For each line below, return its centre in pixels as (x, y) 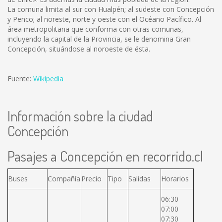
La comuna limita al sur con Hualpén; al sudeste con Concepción (111, 9)
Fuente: (20, 79)
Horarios (175, 179)
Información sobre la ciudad (80, 116)
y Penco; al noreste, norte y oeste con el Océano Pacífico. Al (104, 19)
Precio (91, 179)
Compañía (64, 179)
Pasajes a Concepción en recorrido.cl (105, 156)
